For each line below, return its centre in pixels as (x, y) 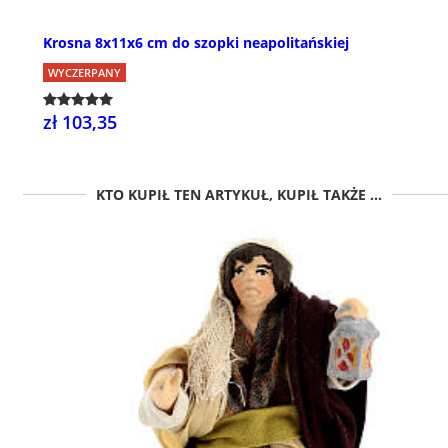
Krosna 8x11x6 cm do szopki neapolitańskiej (196, 42)
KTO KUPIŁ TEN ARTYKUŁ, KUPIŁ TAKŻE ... (239, 194)
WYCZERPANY (84, 72)
